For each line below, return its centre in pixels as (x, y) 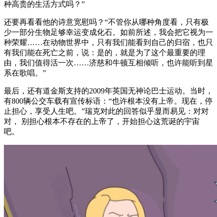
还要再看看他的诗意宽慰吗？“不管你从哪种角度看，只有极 (106, 22)
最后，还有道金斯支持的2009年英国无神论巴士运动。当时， (108, 91)
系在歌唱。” (25, 73)
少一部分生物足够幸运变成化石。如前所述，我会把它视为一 (108, 32)
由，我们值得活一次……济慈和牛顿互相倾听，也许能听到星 (108, 62)
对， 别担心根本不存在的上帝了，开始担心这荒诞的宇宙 (102, 121)
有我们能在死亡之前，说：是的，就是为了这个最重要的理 (105, 52)
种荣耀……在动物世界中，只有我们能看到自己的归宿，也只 (108, 42)
